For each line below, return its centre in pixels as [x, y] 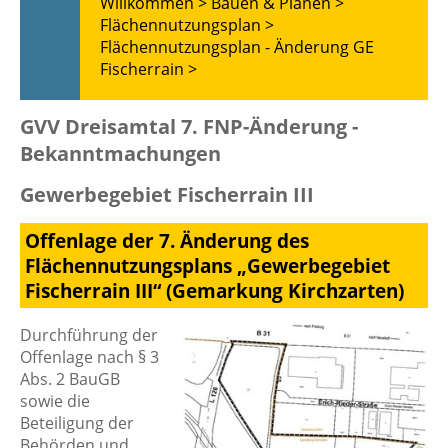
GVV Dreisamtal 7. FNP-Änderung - [189, 127]
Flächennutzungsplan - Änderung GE [237, 47]
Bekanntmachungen [120, 154]
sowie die [55, 400]
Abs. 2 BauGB [70, 378]
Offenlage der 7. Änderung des [167, 241]
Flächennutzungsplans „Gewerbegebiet [207, 266]
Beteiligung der [77, 422]
